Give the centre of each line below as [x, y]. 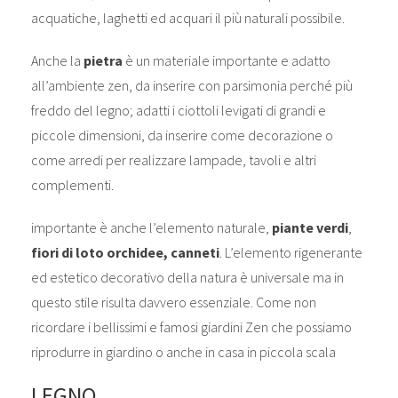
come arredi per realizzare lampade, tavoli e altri [173, 159]
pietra [103, 60]
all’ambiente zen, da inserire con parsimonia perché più [191, 85]
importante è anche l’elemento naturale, [151, 227]
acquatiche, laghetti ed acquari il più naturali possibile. [187, 17]
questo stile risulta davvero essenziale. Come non [173, 302]
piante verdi [310, 227]
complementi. [72, 184]
